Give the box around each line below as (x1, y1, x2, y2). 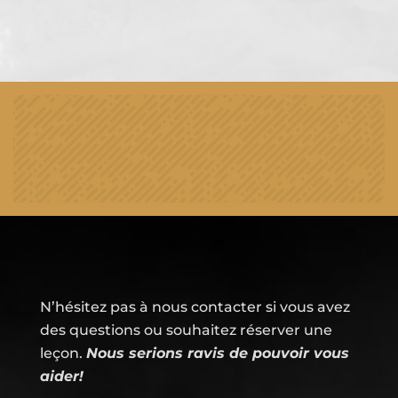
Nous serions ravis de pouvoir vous (85, 345, 349, 362)
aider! (39, 368, 84, 386)
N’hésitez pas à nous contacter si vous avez (39, 298, 350, 316)
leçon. (39, 345, 86, 362)
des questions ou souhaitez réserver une (39, 322, 332, 339)
